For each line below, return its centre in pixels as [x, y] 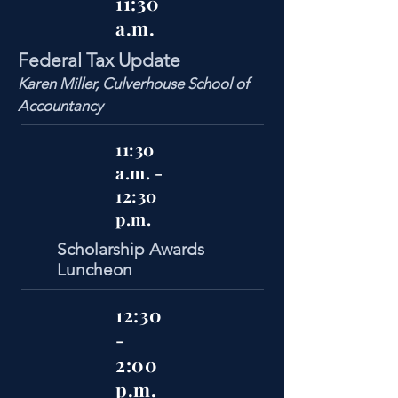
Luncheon [95, 270]
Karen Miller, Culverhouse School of [133, 84]
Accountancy [60, 106]
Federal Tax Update [99, 60]
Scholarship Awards [131, 249]
